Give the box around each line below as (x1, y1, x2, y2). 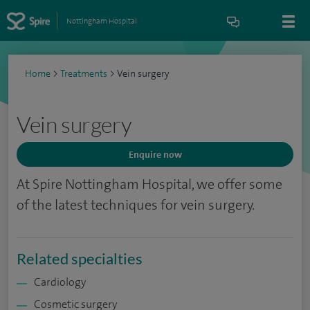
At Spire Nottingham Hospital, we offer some (17, 175, 282, 193)
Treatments (60, 67, 107, 80)
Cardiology (34, 275, 86, 289)
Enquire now (128, 148, 182, 161)
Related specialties (17, 249, 143, 268)
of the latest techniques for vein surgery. (17, 196, 255, 214)
